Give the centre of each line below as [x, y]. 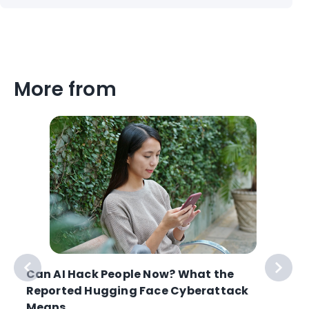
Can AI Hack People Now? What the [130, 274]
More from [65, 90]
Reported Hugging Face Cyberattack [137, 290]
